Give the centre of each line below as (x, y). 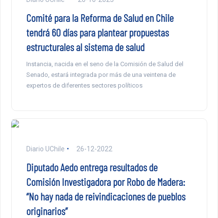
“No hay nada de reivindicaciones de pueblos (106, 196)
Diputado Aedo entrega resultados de (92, 167)
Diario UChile (45, 149)
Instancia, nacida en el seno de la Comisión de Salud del (105, 64)
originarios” (47, 210)
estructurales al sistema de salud (85, 46)
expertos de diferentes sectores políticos (84, 85)
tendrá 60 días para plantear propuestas (97, 32)
